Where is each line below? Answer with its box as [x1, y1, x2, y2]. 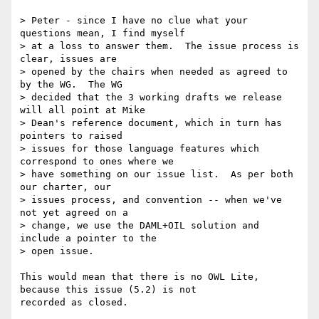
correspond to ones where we [20, 156, 179, 167]
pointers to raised [20, 130, 128, 142]
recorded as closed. [20, 297, 140, 308]
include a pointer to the [20, 233, 162, 244]
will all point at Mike [20, 105, 151, 116]
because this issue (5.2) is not [20, 284, 197, 296]
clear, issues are [20, 53, 122, 65]
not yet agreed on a [20, 207, 134, 219]
